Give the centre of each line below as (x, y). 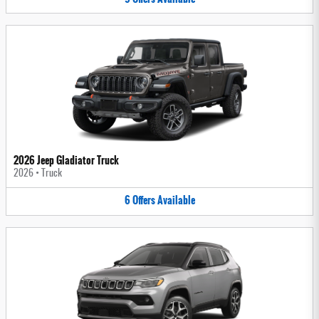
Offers (143, 200)
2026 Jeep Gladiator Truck (66, 161)
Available (176, 200)
